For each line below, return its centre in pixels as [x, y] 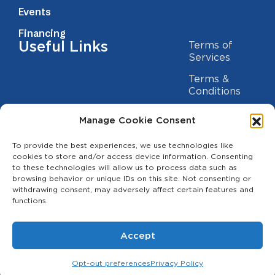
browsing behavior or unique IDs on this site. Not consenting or [132, 178]
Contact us [59, 160]
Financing [42, 33]
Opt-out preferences [111, 263]
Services [209, 57]
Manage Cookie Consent [137, 120]
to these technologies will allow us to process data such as [125, 167]
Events [35, 11]
